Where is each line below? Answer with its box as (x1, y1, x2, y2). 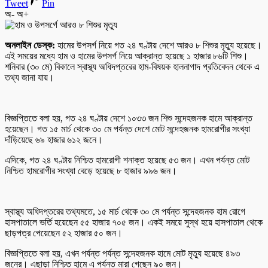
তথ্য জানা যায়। (5, 72, 54, 83)
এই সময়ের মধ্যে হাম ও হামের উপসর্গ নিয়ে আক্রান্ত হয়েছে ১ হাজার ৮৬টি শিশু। (5, 50, 248, 61)
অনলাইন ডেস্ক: (5, 39, 55, 50)
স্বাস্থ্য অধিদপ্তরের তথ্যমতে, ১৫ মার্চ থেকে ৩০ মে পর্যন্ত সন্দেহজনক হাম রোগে (5, 206, 245, 217)
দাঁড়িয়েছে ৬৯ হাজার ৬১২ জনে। (5, 134, 103, 145)
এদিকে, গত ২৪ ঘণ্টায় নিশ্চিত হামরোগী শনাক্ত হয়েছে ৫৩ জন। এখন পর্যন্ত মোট (5, 154, 249, 165)
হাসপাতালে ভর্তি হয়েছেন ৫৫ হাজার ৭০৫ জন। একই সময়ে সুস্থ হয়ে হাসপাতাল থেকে (5, 217, 263, 227)
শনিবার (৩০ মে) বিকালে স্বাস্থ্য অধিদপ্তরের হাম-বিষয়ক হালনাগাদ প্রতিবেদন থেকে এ (5, 61, 260, 72)
